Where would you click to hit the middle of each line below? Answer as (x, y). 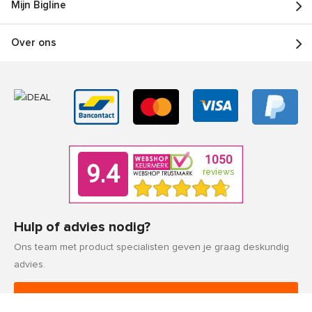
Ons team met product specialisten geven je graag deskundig (151, 247)
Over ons (34, 43)
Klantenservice (156, 298)
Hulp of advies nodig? (82, 227)
